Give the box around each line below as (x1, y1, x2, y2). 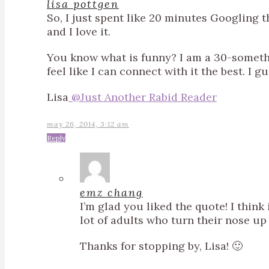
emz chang (80, 186, 143, 199)
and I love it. (47, 25, 110, 38)
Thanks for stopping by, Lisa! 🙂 (80, 239, 243, 253)
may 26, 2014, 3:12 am (47, 119, 129, 128)
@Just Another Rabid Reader (68, 90, 217, 104)
